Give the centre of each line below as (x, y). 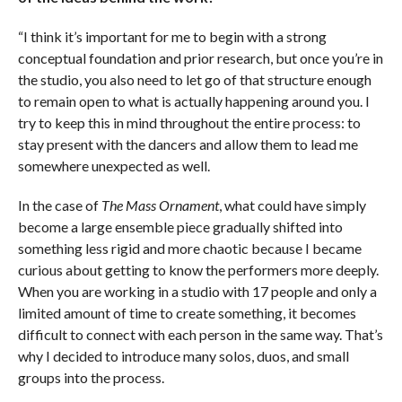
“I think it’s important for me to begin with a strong (172, 37)
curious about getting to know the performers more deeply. (198, 270)
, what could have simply (292, 205)
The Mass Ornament (160, 205)
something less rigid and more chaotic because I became (189, 249)
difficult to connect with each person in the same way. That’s (200, 335)
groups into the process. (91, 378)
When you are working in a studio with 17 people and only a (197, 292)
